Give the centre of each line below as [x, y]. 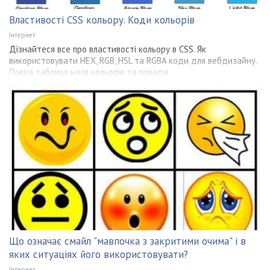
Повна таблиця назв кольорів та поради [89, 72]
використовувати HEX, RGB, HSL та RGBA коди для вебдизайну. [133, 60]
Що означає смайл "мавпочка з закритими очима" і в [127, 241]
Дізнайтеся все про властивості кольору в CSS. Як [108, 49]
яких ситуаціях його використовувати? [99, 255]
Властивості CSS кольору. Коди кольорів [102, 20]
